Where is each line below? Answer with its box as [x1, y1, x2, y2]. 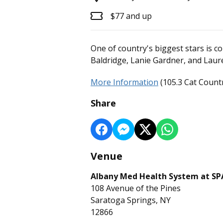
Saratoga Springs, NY [91, 195, 171, 206]
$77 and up [111, 10, 152, 22]
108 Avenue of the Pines [91, 183, 181, 194]
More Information [91, 77, 158, 88]
